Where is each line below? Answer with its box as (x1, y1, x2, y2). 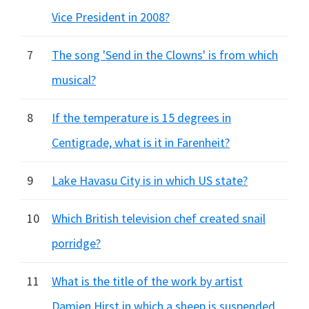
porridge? (52, 235, 101, 251)
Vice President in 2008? (52, 9, 170, 25)
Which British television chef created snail (52, 210, 266, 226)
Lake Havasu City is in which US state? (52, 172, 248, 188)
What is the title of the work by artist (52, 273, 243, 289)
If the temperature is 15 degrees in (52, 110, 231, 126)
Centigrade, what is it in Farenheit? (52, 134, 230, 150)
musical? (52, 72, 96, 88)
